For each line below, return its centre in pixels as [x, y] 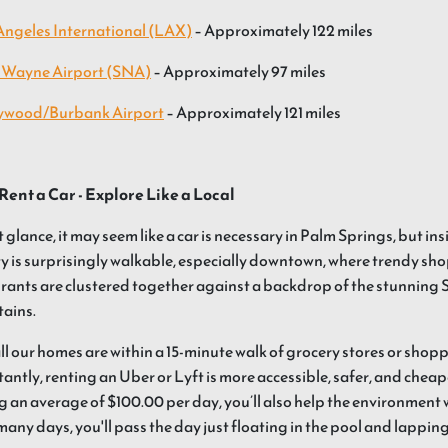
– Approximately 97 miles [238, 71]
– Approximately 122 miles [282, 30]
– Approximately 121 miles [252, 112]
